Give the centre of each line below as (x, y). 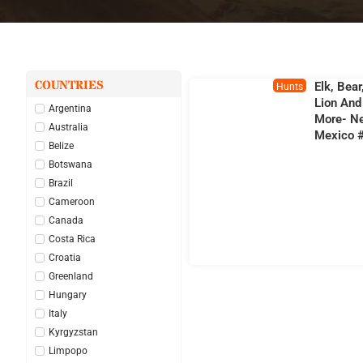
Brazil (61, 183)
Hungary (68, 295)
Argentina (70, 108)
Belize (61, 145)
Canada (66, 220)
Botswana (70, 164)
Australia (68, 127)
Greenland (71, 276)
